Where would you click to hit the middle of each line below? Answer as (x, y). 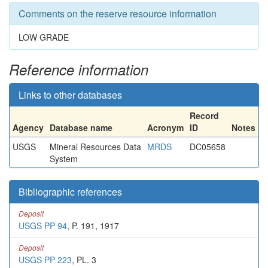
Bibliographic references (70, 192)
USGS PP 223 (45, 260)
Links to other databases (70, 95)
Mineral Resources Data (95, 147)
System (64, 159)
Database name (81, 127)
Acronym (165, 127)
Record (204, 115)
